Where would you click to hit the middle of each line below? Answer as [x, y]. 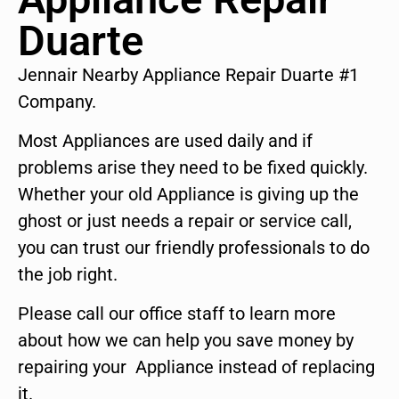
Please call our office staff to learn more [177, 314]
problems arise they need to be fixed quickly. [193, 168]
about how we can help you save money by [186, 341]
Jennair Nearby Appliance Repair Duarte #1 [188, 74]
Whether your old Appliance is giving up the [188, 195]
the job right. [68, 275]
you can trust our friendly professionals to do [194, 248]
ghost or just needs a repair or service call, [185, 221]
